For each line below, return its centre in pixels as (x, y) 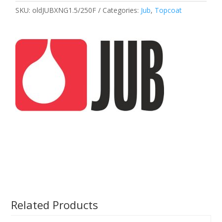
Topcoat (168, 10)
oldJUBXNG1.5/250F (64, 10)
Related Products (55, 205)
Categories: (121, 10)
